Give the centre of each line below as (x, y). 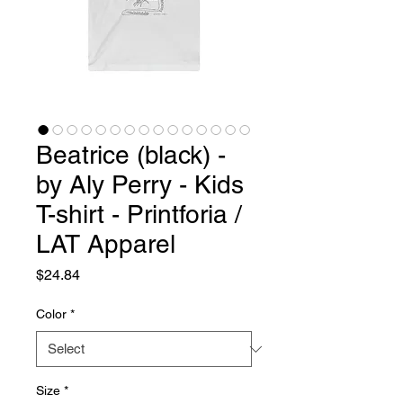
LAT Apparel (106, 244)
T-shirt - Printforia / (139, 214)
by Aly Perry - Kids (140, 184)
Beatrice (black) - (131, 155)
